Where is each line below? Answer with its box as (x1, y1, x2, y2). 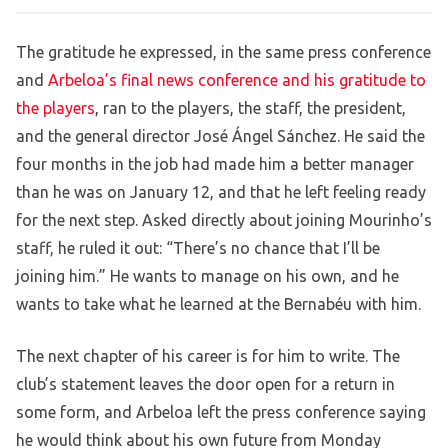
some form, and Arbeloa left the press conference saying (16, 403, 426, 422)
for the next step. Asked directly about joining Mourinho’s (16, 211, 432, 230)
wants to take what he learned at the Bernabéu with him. (16, 295, 421, 314)
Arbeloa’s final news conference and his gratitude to (48, 71, 426, 90)
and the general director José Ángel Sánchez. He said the (16, 127, 425, 146)
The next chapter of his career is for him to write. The (16, 347, 400, 366)
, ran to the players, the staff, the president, (95, 99, 406, 118)
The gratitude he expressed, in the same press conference (16, 43, 431, 62)
